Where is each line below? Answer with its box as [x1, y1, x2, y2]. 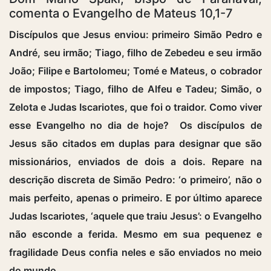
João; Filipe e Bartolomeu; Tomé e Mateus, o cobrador [9, 64, 262, 77]
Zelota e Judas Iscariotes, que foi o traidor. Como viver [9, 100, 262, 113]
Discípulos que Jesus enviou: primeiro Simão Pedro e [9, 28, 262, 41]
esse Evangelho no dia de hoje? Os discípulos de [9, 119, 262, 131]
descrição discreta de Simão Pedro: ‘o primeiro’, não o [9, 173, 262, 186]
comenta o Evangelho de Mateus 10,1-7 [9, 5, 233, 21]
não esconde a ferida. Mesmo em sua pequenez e [9, 227, 262, 240]
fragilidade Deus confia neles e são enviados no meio [9, 246, 262, 258]
